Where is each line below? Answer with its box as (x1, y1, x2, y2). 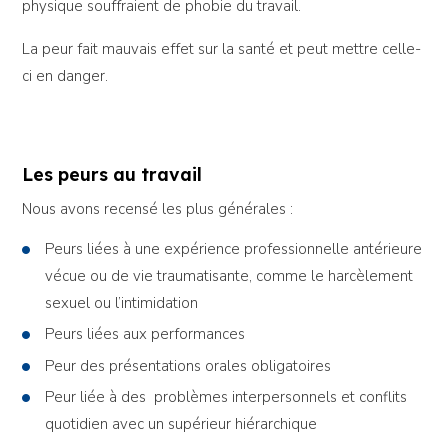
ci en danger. (22, 66, 109, 87)
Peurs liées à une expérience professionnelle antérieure (45, 239, 423, 259)
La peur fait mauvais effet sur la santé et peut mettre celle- (22, 39, 422, 60)
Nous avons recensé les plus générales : (22, 198, 294, 219)
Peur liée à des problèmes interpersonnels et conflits (45, 387, 408, 408)
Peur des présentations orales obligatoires (45, 355, 332, 376)
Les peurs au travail (22, 162, 203, 185)
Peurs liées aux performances (45, 324, 246, 345)
